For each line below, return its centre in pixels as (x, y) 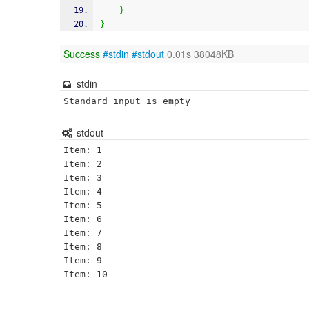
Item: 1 (83, 150)
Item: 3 (83, 178)
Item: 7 (83, 233)
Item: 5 (83, 205)
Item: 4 (83, 191)
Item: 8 (83, 247)
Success (82, 54)
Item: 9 (83, 260)
